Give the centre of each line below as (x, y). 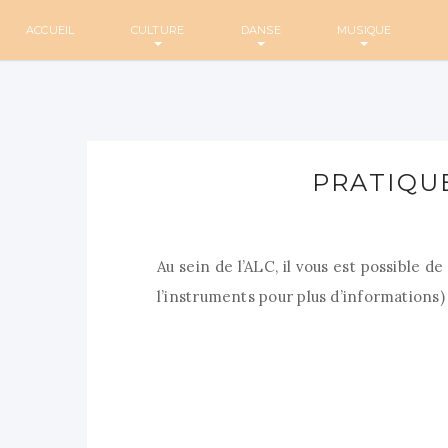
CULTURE (157, 30)
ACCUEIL (50, 30)
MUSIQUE (364, 30)
